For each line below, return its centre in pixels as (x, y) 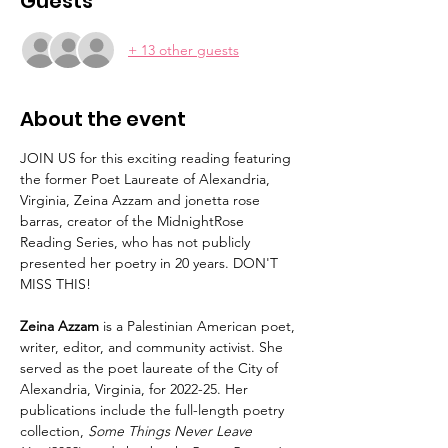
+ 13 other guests (183, 49)
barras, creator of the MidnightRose (134, 221)
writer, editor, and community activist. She (153, 347)
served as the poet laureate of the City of (151, 368)
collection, (54, 431)
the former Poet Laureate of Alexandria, (147, 179)
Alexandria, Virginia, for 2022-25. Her (136, 389)
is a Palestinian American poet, (199, 326)
